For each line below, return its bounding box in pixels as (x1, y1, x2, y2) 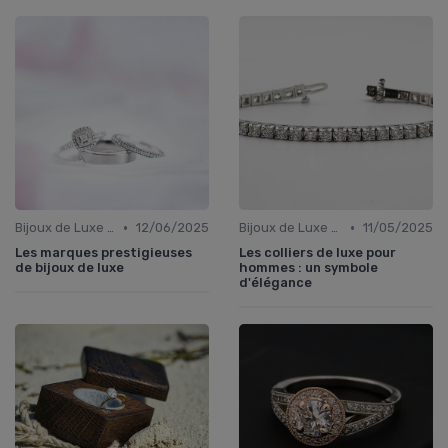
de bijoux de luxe (15, 260, 124, 276)
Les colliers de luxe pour (239, 245, 396, 261)
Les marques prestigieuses (15, 245, 192, 261)
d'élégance (239, 275, 312, 291)
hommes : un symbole (239, 260, 378, 276)
